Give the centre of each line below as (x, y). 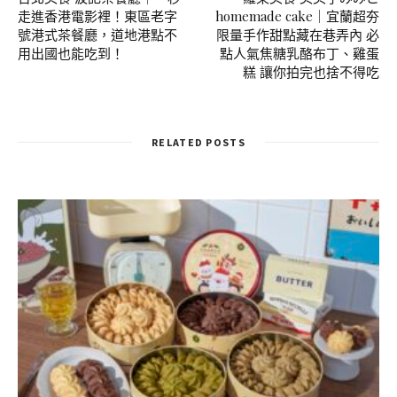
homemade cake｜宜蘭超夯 (297, 16)
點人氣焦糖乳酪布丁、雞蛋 (300, 53)
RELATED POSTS (198, 142)
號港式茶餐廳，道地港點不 (97, 34)
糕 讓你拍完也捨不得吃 (311, 71)
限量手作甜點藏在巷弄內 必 (298, 34)
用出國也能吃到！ (71, 53)
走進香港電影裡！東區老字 (97, 16)
